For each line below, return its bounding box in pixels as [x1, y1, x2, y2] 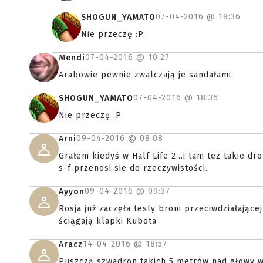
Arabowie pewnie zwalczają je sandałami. [59, 70, 234, 80]
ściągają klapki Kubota [59, 216, 157, 227]
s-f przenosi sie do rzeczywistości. [59, 163, 208, 174]
